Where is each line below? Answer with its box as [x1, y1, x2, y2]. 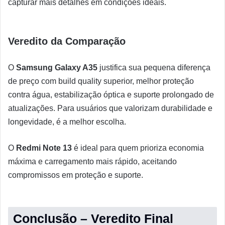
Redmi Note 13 [16, 144, 72, 153]
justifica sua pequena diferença [97, 63, 210, 72]
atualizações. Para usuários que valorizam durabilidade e [8, 104, 212, 113]
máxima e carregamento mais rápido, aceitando [8, 157, 177, 166]
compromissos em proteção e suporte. [8, 171, 143, 180]
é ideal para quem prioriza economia [72, 144, 204, 153]
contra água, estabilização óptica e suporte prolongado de [8, 90, 214, 99]
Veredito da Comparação [8, 36, 126, 47]
